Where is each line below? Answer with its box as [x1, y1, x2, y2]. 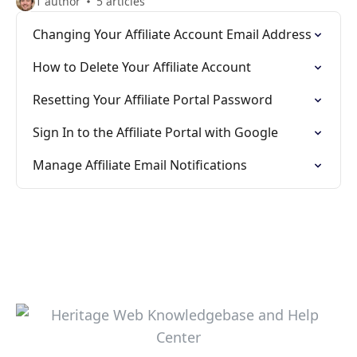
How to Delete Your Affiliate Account [33, 58, 251, 76]
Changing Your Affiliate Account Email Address [33, 25, 312, 43]
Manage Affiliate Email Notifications [33, 156, 247, 174]
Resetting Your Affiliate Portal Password [33, 91, 273, 108]
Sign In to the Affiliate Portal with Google [33, 124, 278, 141]
